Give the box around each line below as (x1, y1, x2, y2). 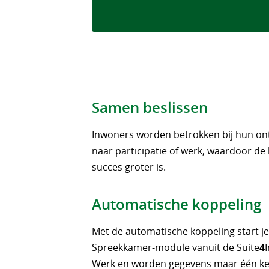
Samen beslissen (92, 97, 208, 117)
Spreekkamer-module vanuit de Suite (92, 240, 260, 254)
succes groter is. (92, 160, 166, 174)
